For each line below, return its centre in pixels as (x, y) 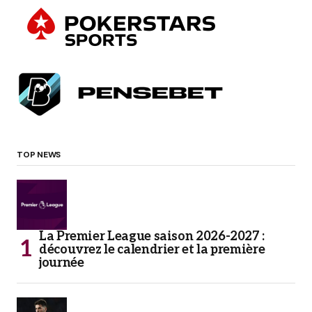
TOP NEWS (39, 155)
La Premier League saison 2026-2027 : (152, 236)
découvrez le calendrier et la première (152, 250)
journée (62, 263)
